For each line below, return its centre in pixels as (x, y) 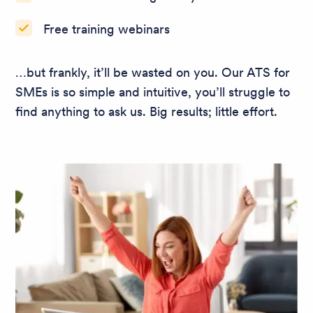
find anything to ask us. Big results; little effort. (146, 111)
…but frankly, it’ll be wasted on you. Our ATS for (153, 72)
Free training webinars (107, 29)
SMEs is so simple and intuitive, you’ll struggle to (153, 92)
